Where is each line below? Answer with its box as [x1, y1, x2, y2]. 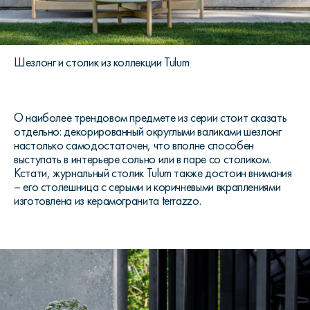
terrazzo [161, 193, 199, 209]
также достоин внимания [171, 165, 292, 181]
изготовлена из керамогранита [14, 193, 162, 209]
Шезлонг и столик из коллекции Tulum [14, 55, 190, 71]
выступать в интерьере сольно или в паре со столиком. [14, 152, 271, 167]
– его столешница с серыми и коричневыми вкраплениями [14, 179, 281, 195]
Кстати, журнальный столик [14, 165, 147, 181]
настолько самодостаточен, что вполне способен [14, 138, 254, 154]
